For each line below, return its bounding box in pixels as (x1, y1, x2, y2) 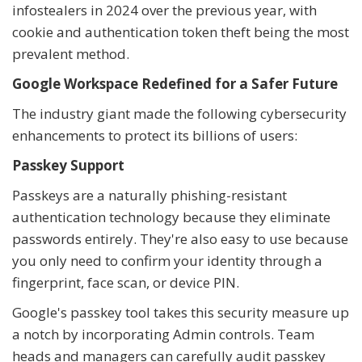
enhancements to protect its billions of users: (12, 125, 297, 145)
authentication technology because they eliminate (12, 207, 330, 226)
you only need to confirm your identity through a (12, 250, 322, 270)
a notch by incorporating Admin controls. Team (12, 324, 314, 343)
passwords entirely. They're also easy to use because (12, 229, 348, 248)
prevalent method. (12, 44, 129, 63)
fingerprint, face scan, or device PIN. (12, 272, 239, 292)
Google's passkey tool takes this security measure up (12, 302, 349, 322)
